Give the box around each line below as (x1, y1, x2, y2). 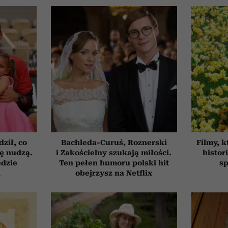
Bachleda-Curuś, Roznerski (61, 138, 167, 147)
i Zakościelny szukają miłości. (56, 148, 172, 157)
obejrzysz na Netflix (75, 168, 153, 177)
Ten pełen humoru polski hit (59, 158, 169, 167)
